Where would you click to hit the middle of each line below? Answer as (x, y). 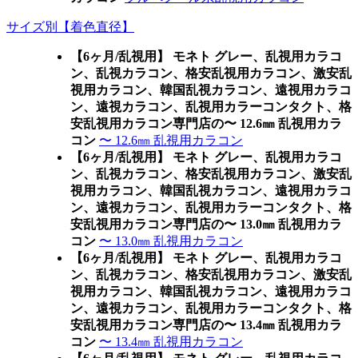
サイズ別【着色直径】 (70, 27)
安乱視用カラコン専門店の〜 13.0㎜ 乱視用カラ (206, 224)
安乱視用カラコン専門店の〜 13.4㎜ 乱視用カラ (206, 325)
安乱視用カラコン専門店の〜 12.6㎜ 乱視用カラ (206, 123)
